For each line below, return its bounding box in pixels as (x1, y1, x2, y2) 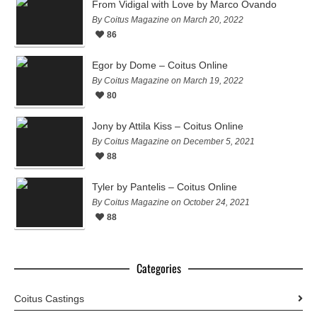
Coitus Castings (14, 292, 84, 304)
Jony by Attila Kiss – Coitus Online (92, 120, 243, 132)
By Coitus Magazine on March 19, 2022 (92, 75, 243, 86)
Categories (136, 259, 181, 277)
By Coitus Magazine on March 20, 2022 (92, 14, 243, 25)
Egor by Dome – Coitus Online (92, 59, 228, 71)
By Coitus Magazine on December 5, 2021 (92, 136, 255, 146)
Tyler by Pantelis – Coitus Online (92, 180, 237, 192)
